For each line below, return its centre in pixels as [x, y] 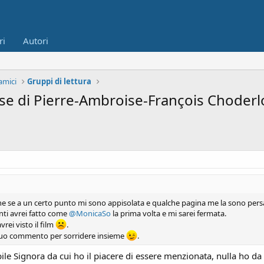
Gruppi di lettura [60, 81]
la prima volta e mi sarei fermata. [169, 214]
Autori [35, 41]
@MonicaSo [90, 214]
